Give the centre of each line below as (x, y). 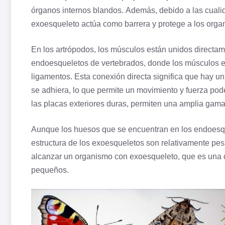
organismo (94, 157)
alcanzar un (53, 157)
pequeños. (50, 170)
